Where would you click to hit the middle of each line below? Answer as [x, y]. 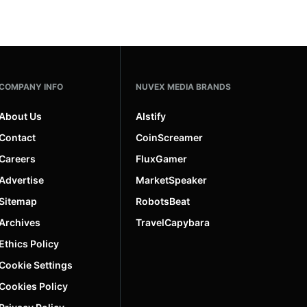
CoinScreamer [169, 137]
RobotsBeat [163, 201]
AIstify [151, 116]
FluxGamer [161, 158]
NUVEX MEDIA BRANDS [183, 86]
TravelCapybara [173, 222]
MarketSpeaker [171, 180]
